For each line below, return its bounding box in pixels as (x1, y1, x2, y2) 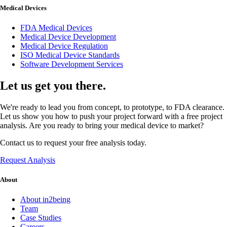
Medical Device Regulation (20, 41, 108, 50)
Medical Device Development (20, 32, 116, 41)
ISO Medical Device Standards (20, 50, 120, 59)
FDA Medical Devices (20, 23, 92, 32)
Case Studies (20, 213, 61, 222)
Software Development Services (20, 59, 123, 68)
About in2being (20, 195, 70, 204)
